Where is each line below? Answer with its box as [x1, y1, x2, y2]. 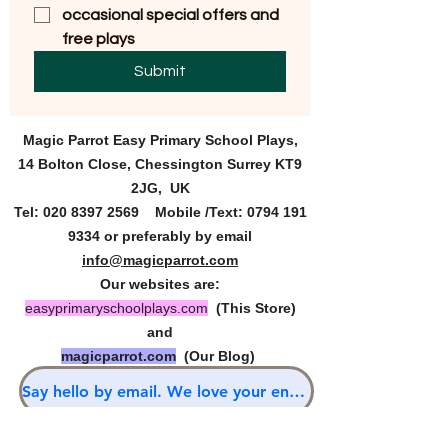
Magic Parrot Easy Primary [22, 132, 205, 148]
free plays [62, 31, 135, 47]
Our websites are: [100, 276, 220, 292]
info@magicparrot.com [82, 252, 238, 268]
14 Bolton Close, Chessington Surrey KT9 [18, 156, 302, 172]
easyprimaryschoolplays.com [24, 300, 208, 316]
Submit [133, 63, 186, 79]
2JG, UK [130, 180, 190, 196]
